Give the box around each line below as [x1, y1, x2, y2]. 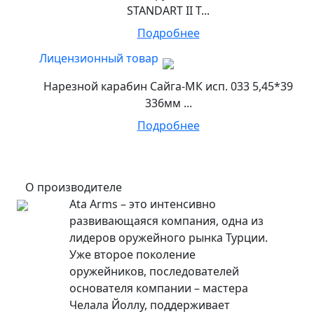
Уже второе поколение [69, 247, 196, 263]
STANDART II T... [127, 3, 210, 19]
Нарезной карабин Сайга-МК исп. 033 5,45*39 [43, 78, 293, 95]
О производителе [25, 179, 122, 196]
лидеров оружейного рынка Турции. [69, 230, 268, 246]
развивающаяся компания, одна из [69, 213, 264, 229]
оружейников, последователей [69, 264, 239, 280]
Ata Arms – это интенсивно [69, 196, 216, 212]
